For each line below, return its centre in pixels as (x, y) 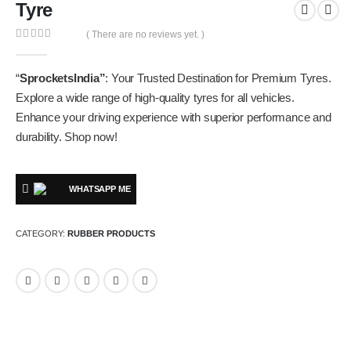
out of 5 (45, 49)
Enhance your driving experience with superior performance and (174, 118)
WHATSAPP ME (100, 188)
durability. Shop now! (67, 138)
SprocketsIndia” (62, 79)
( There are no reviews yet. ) (146, 35)
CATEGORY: (42, 233)
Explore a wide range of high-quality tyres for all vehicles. (155, 98)
